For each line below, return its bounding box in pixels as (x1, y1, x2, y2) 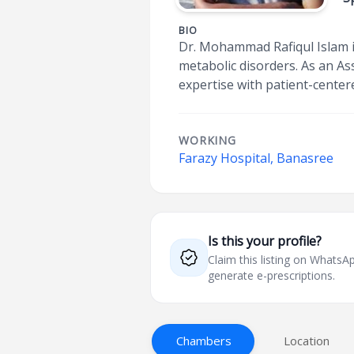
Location (284, 333, 330, 348)
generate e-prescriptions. (208, 268, 336, 283)
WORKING (179, 133, 236, 148)
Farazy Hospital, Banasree (179, 149, 334, 167)
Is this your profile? (208, 232, 322, 250)
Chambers (176, 333, 232, 348)
